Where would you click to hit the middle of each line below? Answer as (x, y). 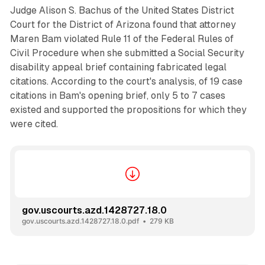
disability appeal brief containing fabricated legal (118, 67)
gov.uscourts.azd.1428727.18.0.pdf (80, 221)
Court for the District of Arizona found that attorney (123, 25)
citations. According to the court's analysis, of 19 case (126, 82)
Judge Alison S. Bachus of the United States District (122, 11)
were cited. (34, 124)
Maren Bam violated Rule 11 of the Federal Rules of (122, 39)
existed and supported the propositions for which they (128, 110)
